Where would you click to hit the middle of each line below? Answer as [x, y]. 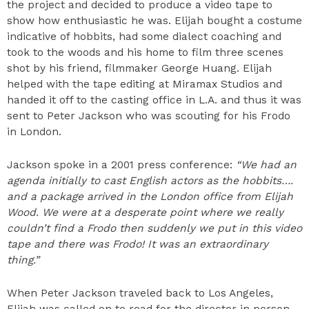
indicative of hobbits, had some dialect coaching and [144, 37]
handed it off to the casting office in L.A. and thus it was [154, 100]
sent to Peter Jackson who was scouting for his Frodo [149, 116]
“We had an [266, 165]
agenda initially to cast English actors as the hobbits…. [150, 180]
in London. [34, 132]
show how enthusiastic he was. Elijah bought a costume [154, 21]
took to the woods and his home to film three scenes [145, 53]
